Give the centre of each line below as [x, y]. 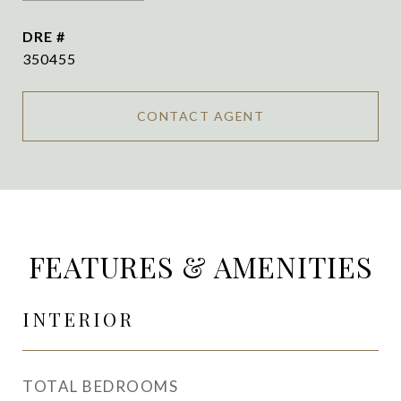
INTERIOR [78, 319]
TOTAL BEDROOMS [100, 386]
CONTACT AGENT [200, 116]
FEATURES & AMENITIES [200, 266]
